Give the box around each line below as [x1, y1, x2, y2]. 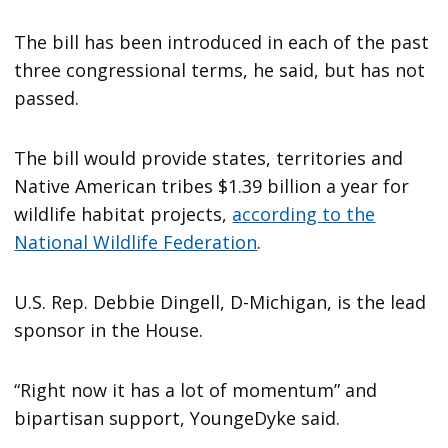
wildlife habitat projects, [14, 201, 233, 226]
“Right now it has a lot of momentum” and [14, 377, 378, 402]
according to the [232, 201, 376, 226]
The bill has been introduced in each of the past [14, 29, 430, 54]
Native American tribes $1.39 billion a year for [14, 173, 410, 198]
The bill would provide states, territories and [14, 145, 404, 170]
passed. [14, 85, 80, 110]
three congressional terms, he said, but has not [14, 57, 426, 82]
